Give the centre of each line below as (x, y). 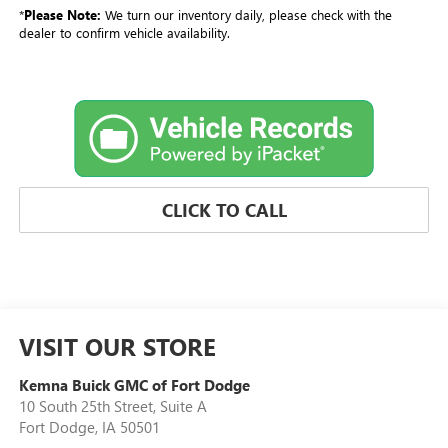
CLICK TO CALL (224, 210)
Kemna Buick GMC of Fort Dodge (134, 385)
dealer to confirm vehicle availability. (124, 32)
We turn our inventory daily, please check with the (246, 14)
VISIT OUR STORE (117, 346)
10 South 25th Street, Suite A (112, 406)
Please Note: (62, 14)
